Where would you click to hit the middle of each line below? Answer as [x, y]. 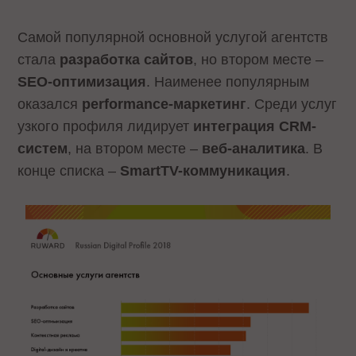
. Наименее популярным [228, 82]
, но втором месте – [259, 60]
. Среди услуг [292, 104]
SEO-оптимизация [82, 82]
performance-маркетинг [164, 104]
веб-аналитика [254, 149]
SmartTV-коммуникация [203, 171]
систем [43, 149]
